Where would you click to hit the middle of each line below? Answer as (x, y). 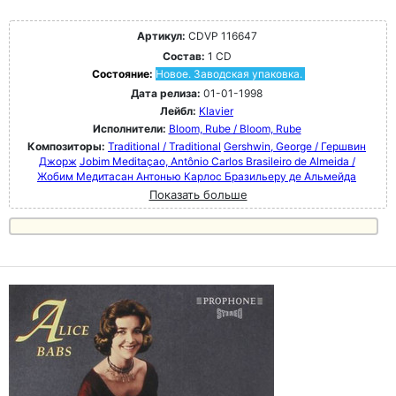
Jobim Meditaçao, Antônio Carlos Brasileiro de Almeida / (217, 162)
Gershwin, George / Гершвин (295, 147)
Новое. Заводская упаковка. (228, 74)
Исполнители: (130, 129)
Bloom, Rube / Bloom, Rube (235, 129)
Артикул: (161, 36)
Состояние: (123, 74)
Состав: (183, 57)
